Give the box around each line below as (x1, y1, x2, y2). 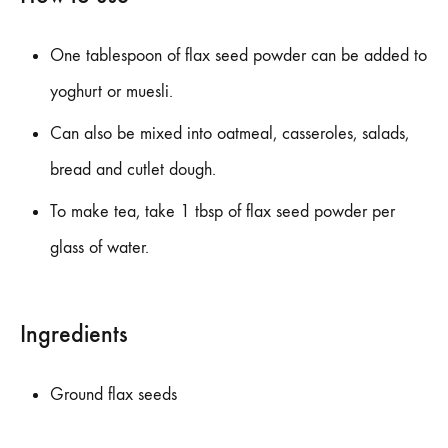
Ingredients (20, 320, 128, 349)
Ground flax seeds (50, 384, 177, 406)
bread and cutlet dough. (50, 159, 216, 181)
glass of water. (50, 237, 149, 259)
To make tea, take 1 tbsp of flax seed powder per (50, 201, 395, 223)
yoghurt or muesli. (50, 81, 173, 103)
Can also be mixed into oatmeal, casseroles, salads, (50, 123, 409, 145)
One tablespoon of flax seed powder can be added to (50, 45, 427, 67)
